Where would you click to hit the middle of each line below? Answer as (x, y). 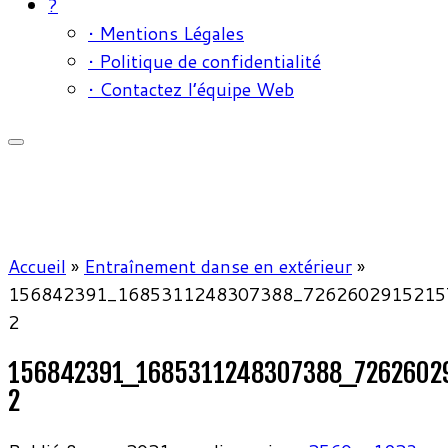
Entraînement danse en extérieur (218, 266)
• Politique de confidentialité (204, 61)
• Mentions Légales (166, 33)
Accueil (37, 266)
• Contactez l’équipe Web (191, 89)
